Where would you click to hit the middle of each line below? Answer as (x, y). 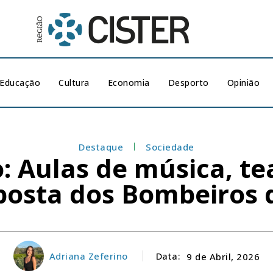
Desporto (188, 83)
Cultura (74, 83)
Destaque (101, 147)
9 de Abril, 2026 (223, 256)
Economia (129, 83)
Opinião (243, 83)
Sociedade (170, 147)
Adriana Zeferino (88, 256)
